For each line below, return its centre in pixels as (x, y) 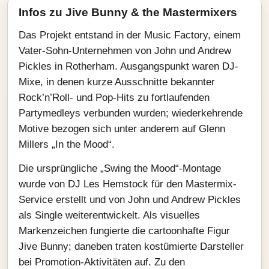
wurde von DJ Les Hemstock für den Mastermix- (128, 184)
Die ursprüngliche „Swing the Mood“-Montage (120, 168)
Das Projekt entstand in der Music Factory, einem (130, 35)
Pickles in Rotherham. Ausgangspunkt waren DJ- (128, 66)
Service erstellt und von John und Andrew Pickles (130, 200)
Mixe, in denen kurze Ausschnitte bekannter (117, 82)
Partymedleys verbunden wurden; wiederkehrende (131, 113)
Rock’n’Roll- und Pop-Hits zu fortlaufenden (114, 98)
